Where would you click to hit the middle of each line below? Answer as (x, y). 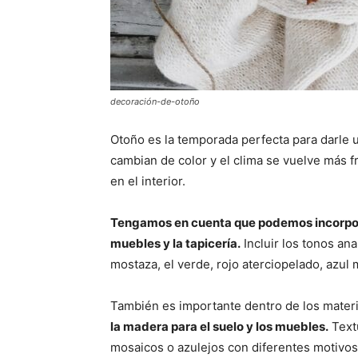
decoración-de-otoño (155, 101)
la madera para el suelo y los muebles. (219, 326)
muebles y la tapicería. (175, 243)
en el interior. (148, 181)
